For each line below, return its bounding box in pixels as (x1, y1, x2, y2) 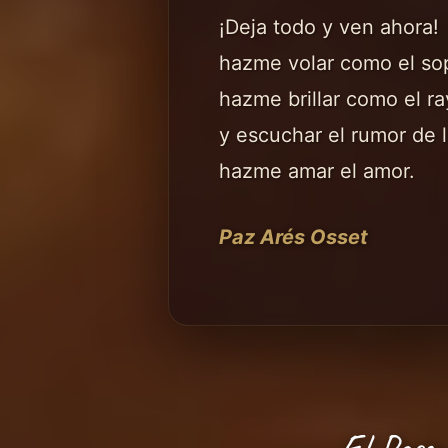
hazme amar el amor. (219, 159, 415, 183)
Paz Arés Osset (219, 225, 368, 249)
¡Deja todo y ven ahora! (219, 15, 439, 39)
